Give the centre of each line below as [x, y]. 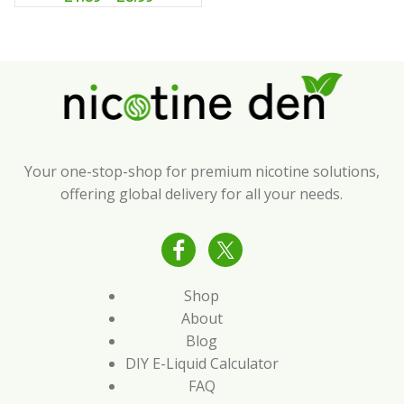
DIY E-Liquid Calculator [202, 363]
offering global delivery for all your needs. [202, 193]
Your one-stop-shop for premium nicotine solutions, [202, 171]
